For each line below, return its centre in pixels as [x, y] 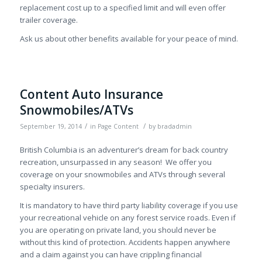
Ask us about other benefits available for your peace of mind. [129, 38]
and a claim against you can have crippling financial [111, 254]
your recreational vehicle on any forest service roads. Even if [127, 217]
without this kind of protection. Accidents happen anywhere [125, 242]
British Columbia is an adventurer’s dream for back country [124, 149]
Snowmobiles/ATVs [76, 110]
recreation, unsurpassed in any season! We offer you [116, 162]
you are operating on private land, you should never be [118, 230]
